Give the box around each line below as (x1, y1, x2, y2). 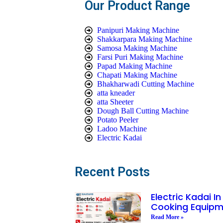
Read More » (150, 213, 184, 221)
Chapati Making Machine (97, 70, 177, 79)
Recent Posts (75, 164, 150, 179)
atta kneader (97, 88, 135, 97)
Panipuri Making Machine (97, 25, 179, 34)
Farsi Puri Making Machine (97, 52, 183, 61)
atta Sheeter (97, 97, 133, 106)
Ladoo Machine (97, 124, 147, 133)
